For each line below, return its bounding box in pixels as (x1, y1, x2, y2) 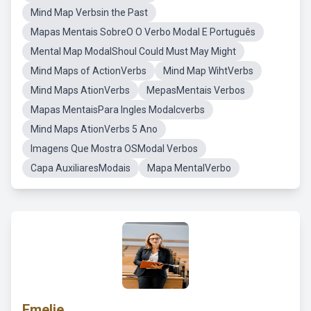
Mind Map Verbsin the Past (31, 7, 148, 18)
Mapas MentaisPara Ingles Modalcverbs (31, 104, 205, 115)
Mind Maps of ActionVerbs (31, 65, 146, 76)
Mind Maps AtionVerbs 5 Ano (31, 124, 158, 135)
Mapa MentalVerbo (147, 162, 231, 174)
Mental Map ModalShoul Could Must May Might (31, 46, 236, 57)
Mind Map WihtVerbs (163, 65, 253, 76)
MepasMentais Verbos (146, 85, 245, 96)
